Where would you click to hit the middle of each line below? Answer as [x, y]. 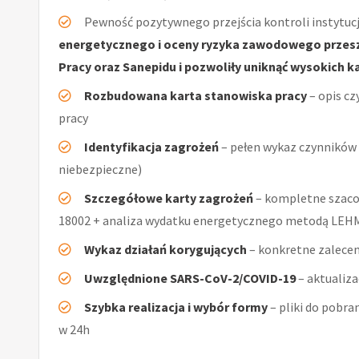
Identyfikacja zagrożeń [151, 146]
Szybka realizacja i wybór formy [176, 307]
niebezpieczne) [100, 169]
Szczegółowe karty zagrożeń [169, 198]
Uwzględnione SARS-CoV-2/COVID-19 [190, 278]
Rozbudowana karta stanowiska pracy [196, 95]
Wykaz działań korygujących [165, 249]
